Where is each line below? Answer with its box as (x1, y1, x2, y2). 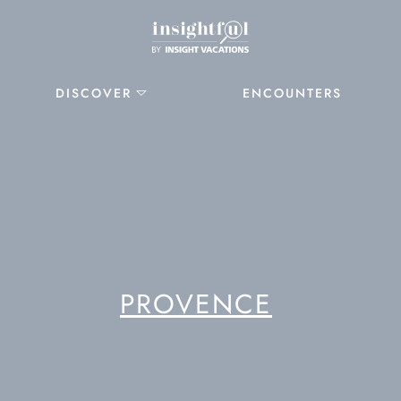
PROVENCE (119, 285, 272, 323)
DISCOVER (55, 83, 132, 102)
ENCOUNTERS (242, 83, 342, 102)
